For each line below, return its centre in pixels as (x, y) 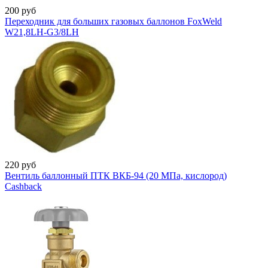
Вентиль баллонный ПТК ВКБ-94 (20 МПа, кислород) (116, 175)
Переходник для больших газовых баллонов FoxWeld (113, 21)
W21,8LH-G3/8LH (42, 32)
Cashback (23, 186)
